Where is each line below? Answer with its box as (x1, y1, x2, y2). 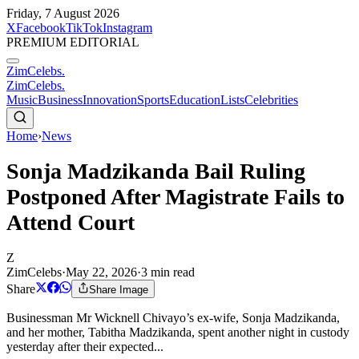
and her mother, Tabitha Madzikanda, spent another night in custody (6, 325, 349, 339)
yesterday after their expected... (6, 339, 163, 353)
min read (147, 264, 195, 279)
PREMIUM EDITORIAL (6, 35, 139, 49)
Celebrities (244, 93, 298, 107)
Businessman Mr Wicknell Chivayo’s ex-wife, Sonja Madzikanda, (6, 310, 340, 325)
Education (169, 93, 220, 107)
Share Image (89, 283, 148, 296)
